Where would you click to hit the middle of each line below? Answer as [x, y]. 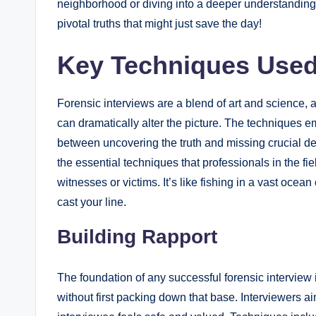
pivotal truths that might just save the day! [159, 23]
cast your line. [92, 202]
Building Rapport [137, 236]
